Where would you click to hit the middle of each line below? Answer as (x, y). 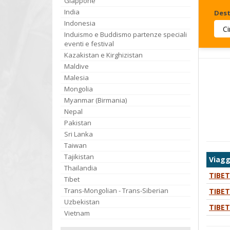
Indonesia (80, 23)
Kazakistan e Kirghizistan (103, 55)
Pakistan (78, 123)
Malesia (76, 78)
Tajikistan (79, 157)
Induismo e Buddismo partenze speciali (126, 34)
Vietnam (77, 213)
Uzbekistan (82, 202)
